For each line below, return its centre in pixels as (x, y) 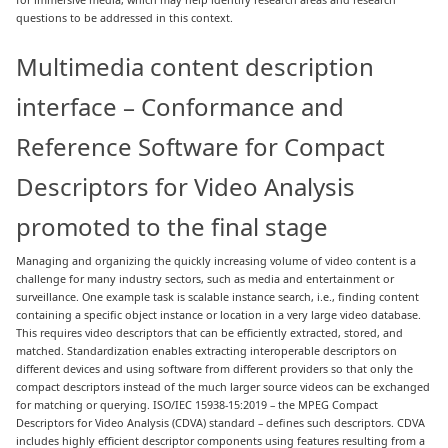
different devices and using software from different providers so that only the (215, 369)
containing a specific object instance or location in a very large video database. (219, 315)
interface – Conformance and (180, 107)
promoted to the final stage (172, 227)
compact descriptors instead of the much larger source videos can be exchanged (223, 387)
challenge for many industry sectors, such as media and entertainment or (205, 279)
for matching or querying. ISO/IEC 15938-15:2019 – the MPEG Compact (197, 405)
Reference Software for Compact (201, 147)
